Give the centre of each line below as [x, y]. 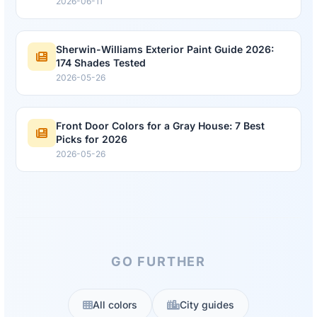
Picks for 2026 [92, 139]
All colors [115, 305]
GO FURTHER [158, 262]
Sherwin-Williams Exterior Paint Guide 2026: [165, 50]
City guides [207, 305]
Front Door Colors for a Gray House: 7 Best [160, 126]
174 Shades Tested [101, 63]
